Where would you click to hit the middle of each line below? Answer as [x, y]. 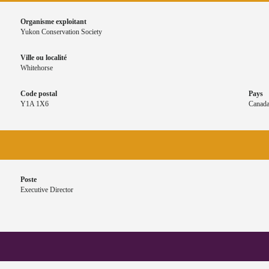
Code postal [39, 94]
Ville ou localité [44, 58]
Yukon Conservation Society [61, 32]
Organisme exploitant [53, 22]
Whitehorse [37, 68]
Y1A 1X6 [35, 104]
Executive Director [47, 190]
